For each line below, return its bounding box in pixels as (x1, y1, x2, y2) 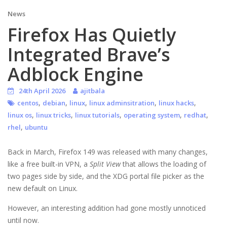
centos (17, 98, 39, 108)
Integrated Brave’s (8, 42, 170, 67)
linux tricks (36, 110, 71, 120)
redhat (184, 110, 206, 120)
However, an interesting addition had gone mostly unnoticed (8, 203, 206, 213)
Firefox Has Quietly (8, 22, 176, 48)
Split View (90, 159, 121, 169)
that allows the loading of (121, 159, 206, 169)
